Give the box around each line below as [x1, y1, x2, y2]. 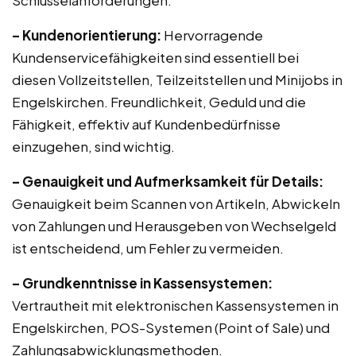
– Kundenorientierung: [12, 26, 161, 44]
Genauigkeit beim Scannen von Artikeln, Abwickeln [12, 195, 340, 212]
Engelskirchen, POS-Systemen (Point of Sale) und [12, 319, 330, 336]
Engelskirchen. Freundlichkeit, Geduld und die [12, 93, 306, 110]
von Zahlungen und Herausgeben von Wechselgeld [12, 217, 336, 234]
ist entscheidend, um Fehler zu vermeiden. [12, 239, 284, 257]
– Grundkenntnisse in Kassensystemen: [12, 274, 273, 292]
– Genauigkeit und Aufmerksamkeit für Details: [12, 172, 323, 190]
